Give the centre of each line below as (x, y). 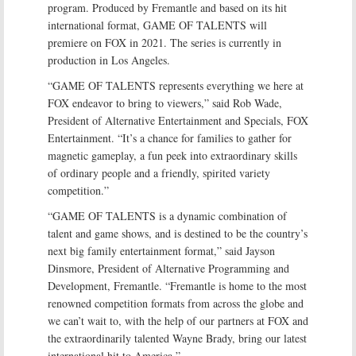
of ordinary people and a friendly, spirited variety (159, 173)
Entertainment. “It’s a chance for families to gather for (170, 138)
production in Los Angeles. (109, 60)
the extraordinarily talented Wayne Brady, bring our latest (177, 338)
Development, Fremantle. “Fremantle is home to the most (177, 286)
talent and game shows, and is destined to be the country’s (178, 233)
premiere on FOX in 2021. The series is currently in (164, 43)
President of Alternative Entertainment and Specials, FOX (178, 120)
